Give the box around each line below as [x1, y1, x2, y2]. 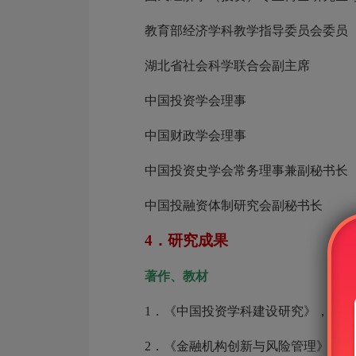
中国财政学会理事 [145, 129, 246, 142]
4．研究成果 [145, 232, 228, 249]
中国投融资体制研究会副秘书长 [145, 199, 323, 212]
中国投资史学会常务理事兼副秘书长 [145, 164, 348, 177]
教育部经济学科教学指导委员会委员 [145, 24, 348, 37]
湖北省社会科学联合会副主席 [145, 59, 310, 72]
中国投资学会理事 [145, 94, 246, 107]
